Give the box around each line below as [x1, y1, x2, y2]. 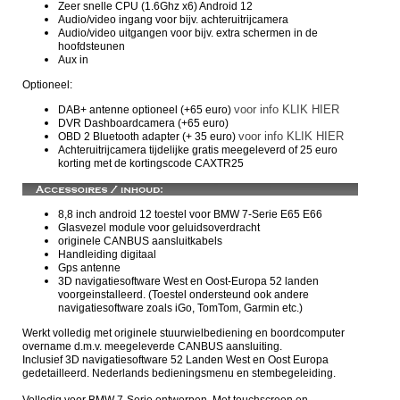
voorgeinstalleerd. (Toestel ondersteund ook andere [58, 287, 309, 301]
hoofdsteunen [58, 40, 125, 54]
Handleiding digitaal [58, 247, 159, 261]
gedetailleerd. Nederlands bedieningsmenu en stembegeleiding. [22, 366, 338, 379]
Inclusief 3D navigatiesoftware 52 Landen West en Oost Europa [22, 353, 329, 366]
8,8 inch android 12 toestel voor [58, 207, 213, 221]
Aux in [58, 54, 88, 67]
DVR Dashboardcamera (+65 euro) [58, 117, 229, 130]
